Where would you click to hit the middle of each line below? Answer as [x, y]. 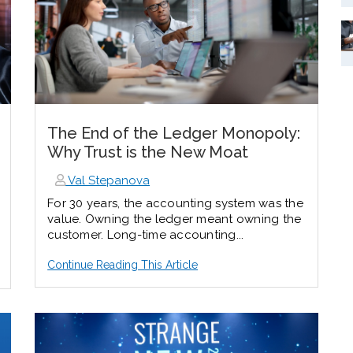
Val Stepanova [108, 180]
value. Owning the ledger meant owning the [175, 219]
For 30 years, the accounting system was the [175, 203]
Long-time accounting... [175, 234]
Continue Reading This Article [123, 264]
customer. [77, 234]
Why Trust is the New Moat [148, 152]
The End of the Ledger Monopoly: [174, 133]
